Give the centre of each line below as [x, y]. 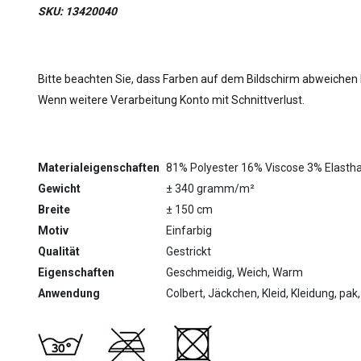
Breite [54, 210]
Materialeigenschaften [99, 168]
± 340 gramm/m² [210, 189]
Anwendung [69, 293]
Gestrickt [189, 251]
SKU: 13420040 [77, 11]
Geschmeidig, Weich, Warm [234, 272]
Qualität [59, 251]
